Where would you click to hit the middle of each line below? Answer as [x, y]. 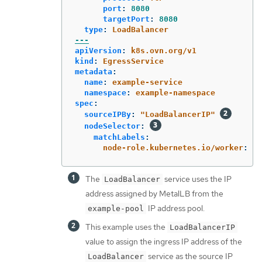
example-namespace [175, 92]
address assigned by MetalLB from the [154, 193]
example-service [147, 82]
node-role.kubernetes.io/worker [173, 147]
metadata [94, 71]
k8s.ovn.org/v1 [164, 50]
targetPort [126, 19]
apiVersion [98, 50]
